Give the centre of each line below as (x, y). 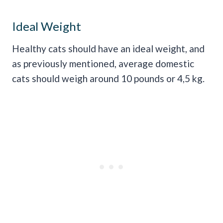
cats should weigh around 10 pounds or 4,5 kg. (108, 78)
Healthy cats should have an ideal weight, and (108, 48)
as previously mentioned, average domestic (103, 63)
